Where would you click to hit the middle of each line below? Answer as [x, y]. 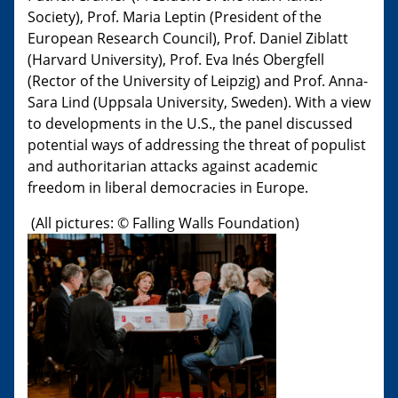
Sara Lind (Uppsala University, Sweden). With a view [199, 102]
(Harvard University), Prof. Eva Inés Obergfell [176, 59]
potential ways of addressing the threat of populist [197, 144]
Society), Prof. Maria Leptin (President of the [175, 16]
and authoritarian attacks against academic [173, 166]
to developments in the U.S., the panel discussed [190, 123]
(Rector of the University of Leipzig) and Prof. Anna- [198, 80]
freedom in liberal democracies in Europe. [168, 187]
